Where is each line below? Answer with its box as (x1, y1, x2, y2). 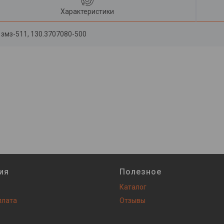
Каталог (119, 183, 146, 191)
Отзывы (119, 196, 145, 204)
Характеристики (60, 7, 114, 15)
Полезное (119, 167, 161, 176)
